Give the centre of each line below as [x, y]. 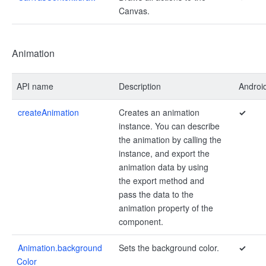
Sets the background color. [169, 248]
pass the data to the [156, 194]
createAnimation [48, 112]
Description [140, 86]
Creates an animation [159, 112]
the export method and [161, 180]
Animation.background [60, 248]
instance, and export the [164, 153]
